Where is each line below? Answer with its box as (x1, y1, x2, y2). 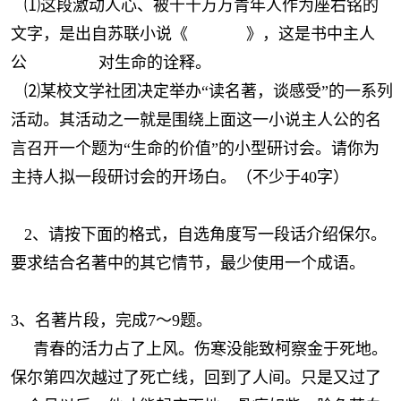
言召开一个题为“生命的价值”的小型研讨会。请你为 (11, 140, 380, 158)
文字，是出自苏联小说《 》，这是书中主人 (11, 25, 375, 43)
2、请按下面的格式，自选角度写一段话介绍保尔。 (11, 226, 387, 243)
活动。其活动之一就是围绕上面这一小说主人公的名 (11, 111, 381, 129)
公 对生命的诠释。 (11, 54, 211, 72)
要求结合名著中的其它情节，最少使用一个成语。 (11, 254, 365, 272)
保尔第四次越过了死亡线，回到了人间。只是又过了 (11, 369, 381, 387)
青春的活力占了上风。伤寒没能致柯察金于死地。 (11, 340, 388, 358)
